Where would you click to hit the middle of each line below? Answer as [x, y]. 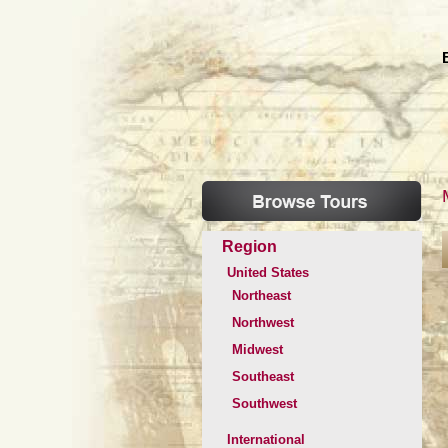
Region [249, 246]
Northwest [263, 322]
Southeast [263, 376]
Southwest [264, 403]
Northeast [261, 295]
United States [268, 272]
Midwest [257, 349]
